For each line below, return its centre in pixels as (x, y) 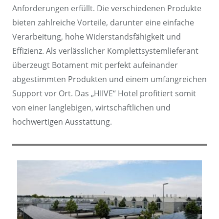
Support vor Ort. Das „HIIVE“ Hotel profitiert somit (104, 93)
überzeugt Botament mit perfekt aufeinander (95, 65)
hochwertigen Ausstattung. (62, 121)
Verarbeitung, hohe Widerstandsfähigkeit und (97, 36)
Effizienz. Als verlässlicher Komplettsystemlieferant (105, 51)
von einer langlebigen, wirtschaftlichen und (91, 107)
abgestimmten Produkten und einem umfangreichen (109, 79)
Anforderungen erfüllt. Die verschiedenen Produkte (107, 8)
